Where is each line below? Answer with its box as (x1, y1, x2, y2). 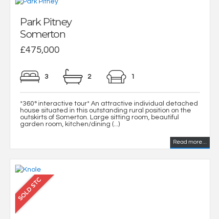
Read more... (173, 139, 207, 145)
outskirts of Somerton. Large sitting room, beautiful (20, 114, 179, 121)
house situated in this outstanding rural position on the (20, 107, 191, 114)
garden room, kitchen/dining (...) (20, 121, 120, 128)
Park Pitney (20, 16, 71, 28)
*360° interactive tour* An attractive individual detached (20, 100, 198, 108)
